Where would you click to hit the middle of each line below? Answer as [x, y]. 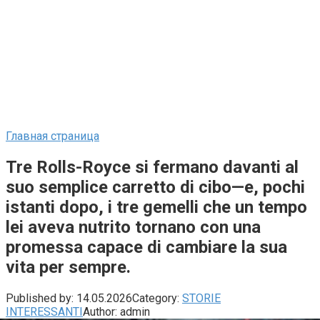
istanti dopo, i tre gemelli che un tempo [156, 207]
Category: [156, 298]
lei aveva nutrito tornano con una [133, 227]
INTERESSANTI [44, 311]
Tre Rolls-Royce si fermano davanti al [152, 167]
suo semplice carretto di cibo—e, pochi [155, 187]
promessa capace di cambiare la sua [146, 247]
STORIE [201, 298]
